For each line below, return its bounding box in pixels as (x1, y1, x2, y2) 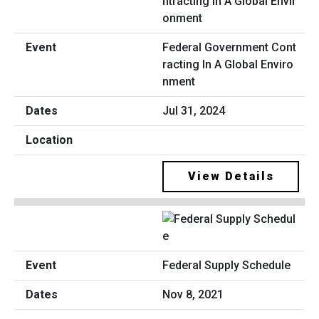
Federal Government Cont (162, 40, 296, 54)
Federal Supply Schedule (162, 258, 291, 273)
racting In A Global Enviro (162, 57, 293, 71)
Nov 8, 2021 (162, 288, 224, 302)
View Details (187, 169, 274, 183)
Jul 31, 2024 (162, 103, 225, 117)
